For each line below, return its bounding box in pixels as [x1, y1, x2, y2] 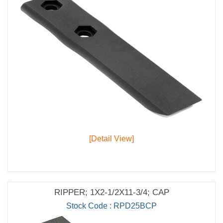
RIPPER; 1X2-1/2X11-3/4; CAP [54, 188, 169, 198]
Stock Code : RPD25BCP [66, 202, 157, 211]
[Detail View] [89, 134, 134, 143]
